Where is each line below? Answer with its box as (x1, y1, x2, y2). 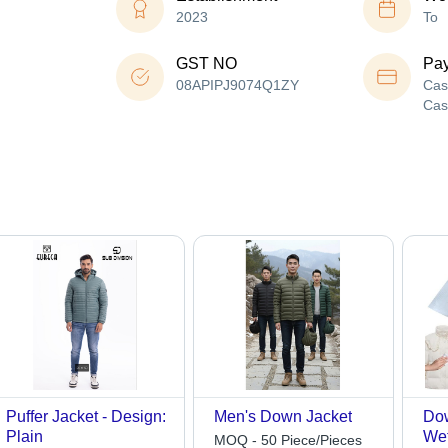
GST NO (176, 55, 237, 73)
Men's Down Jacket (214, 408, 353, 426)
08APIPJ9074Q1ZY (176, 77, 299, 94)
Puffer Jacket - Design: (5, 408, 166, 426)
